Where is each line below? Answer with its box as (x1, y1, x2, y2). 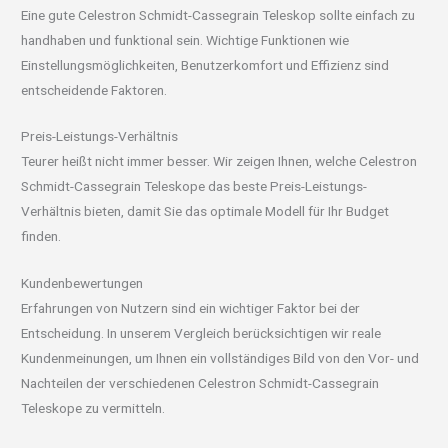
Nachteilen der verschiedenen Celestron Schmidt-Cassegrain (21, 375, 380, 392)
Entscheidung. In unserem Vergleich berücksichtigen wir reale (21, 325, 382, 342)
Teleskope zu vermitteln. (21, 400, 166, 417)
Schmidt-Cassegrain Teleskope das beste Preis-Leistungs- (21, 178, 368, 195)
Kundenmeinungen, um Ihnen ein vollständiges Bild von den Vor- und (21, 350, 420, 367)
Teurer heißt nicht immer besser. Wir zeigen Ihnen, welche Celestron (21, 153, 418, 170)
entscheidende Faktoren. (21, 81, 168, 98)
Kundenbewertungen (21, 275, 144, 292)
